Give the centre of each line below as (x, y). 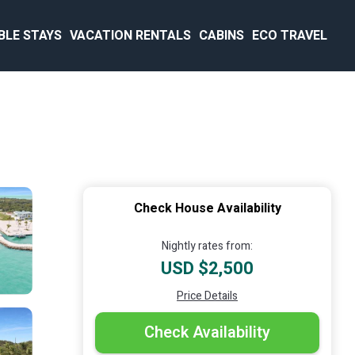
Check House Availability (207, 208)
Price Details (207, 296)
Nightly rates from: (207, 246)
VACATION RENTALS (130, 36)
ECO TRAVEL (290, 36)
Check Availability (207, 332)
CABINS (221, 36)
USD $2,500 (207, 269)
